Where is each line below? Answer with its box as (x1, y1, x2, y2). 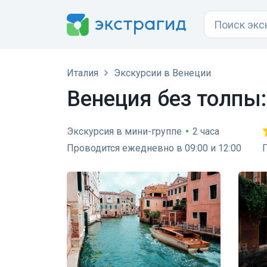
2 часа (193, 126, 219, 137)
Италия (67, 67, 98, 79)
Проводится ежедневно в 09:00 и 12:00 (67, 142, 241, 154)
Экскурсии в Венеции (114, 67, 211, 79)
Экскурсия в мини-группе (67, 126, 182, 137)
